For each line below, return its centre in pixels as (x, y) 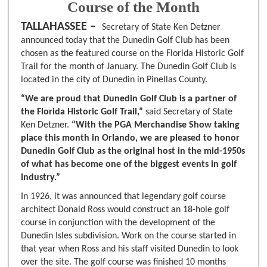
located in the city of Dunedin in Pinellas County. (114, 80)
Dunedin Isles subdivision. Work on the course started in (128, 236)
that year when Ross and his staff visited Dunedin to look (130, 249)
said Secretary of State (188, 112)
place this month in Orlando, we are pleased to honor (130, 139)
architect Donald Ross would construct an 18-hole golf (125, 210)
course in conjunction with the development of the (118, 223)
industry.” (41, 178)
